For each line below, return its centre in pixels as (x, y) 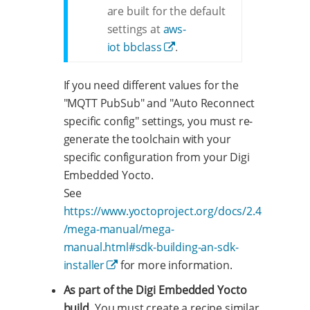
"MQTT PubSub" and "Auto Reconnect (159, 103)
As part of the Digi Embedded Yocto (155, 290)
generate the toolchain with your (147, 139)
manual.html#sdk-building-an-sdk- (151, 247)
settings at (135, 29)
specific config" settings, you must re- (158, 121)
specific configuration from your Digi (156, 157)
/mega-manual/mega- (119, 229)
